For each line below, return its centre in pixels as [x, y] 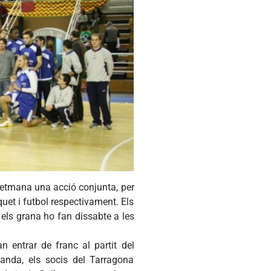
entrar [25, 245]
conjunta [98, 187]
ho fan [58, 216]
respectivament [84, 201]
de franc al [66, 245]
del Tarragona [101, 260]
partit [106, 245]
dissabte [93, 216]
